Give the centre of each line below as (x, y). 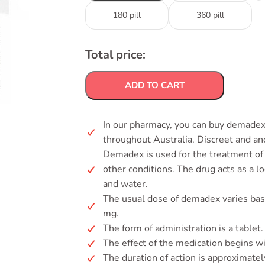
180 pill (127, 15)
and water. (125, 184)
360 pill (210, 15)
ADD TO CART (155, 85)
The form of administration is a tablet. (183, 228)
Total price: (115, 55)
